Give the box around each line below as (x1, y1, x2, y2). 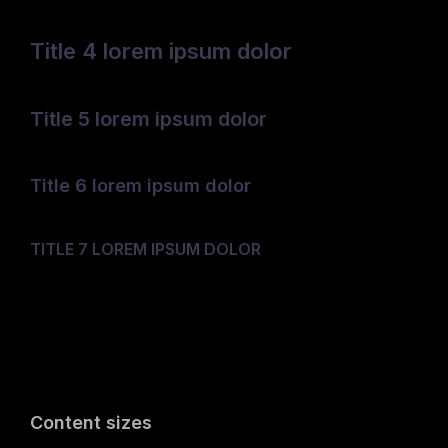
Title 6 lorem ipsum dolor (30, 175, 251, 196)
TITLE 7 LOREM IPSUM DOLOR (30, 239, 261, 259)
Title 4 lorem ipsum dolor (30, 38, 292, 64)
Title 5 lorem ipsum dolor (30, 107, 267, 131)
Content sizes (30, 412, 152, 433)
